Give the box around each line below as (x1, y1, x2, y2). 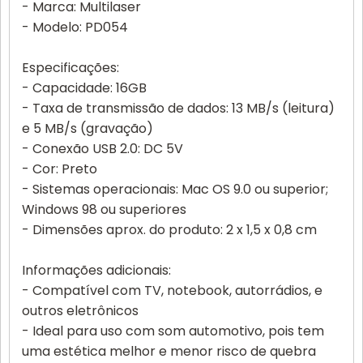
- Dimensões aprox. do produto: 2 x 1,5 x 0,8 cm (22, 220, 317, 239)
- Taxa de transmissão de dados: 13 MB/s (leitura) (22, 99, 335, 117)
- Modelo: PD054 (22, 18, 128, 36)
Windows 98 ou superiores (22, 200, 186, 219)
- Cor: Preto (22, 160, 97, 178)
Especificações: (22, 58, 119, 77)
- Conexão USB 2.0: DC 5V (22, 139, 183, 158)
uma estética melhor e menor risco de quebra (22, 342, 316, 361)
